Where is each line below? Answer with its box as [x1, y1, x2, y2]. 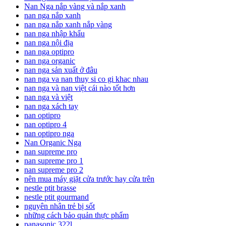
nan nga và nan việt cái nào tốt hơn [24, 83, 135, 92]
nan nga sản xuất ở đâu [24, 65, 97, 74]
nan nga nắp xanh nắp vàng [24, 20, 112, 29]
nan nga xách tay [24, 101, 78, 110]
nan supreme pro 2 [24, 165, 83, 174]
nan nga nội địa [24, 38, 73, 47]
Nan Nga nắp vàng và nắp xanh [24, 2, 126, 11]
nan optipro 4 [24, 120, 67, 129]
